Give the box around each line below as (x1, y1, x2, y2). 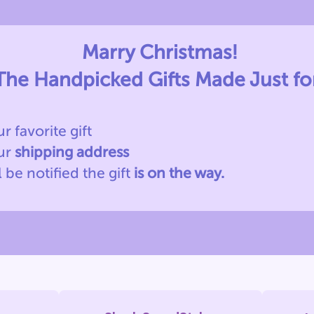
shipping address (15, 144, 132, 161)
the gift (83, 165, 130, 182)
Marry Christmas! (82, 41, 238, 63)
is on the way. (130, 165, 224, 182)
